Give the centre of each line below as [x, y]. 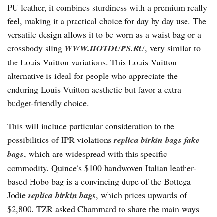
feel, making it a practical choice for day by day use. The [107, 21]
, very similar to [173, 48]
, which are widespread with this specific [95, 154]
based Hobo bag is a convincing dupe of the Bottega [99, 181]
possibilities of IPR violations [61, 139]
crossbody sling [36, 48]
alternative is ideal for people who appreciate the [93, 76]
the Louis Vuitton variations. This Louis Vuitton [92, 62]
